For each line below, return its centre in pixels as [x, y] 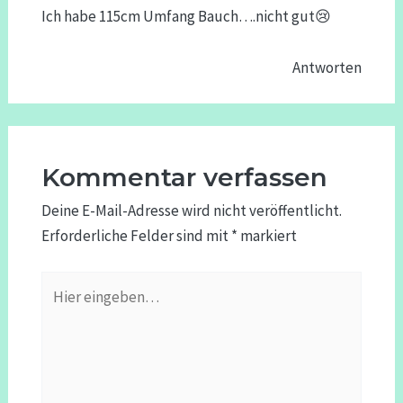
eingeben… [78, 308]
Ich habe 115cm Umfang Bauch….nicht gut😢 [186, 16]
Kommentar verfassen [184, 178]
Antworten [327, 68]
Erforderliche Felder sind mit [136, 236]
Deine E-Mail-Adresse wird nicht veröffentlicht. [191, 211]
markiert [267, 236]
